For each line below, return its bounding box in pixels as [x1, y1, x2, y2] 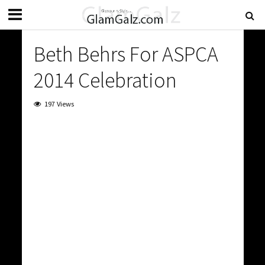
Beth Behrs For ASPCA [33, 41, 218, 67]
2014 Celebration [33, 67, 177, 93]
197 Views [44, 99, 74, 108]
